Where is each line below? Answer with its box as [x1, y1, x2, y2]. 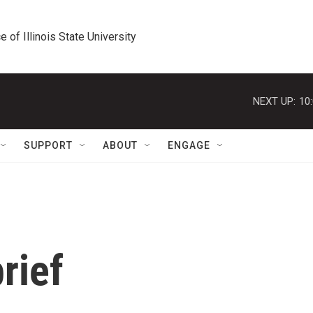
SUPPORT [24, 140, 73, 151]
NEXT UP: [253, 94, 296, 108]
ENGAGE [168, 140, 210, 151]
